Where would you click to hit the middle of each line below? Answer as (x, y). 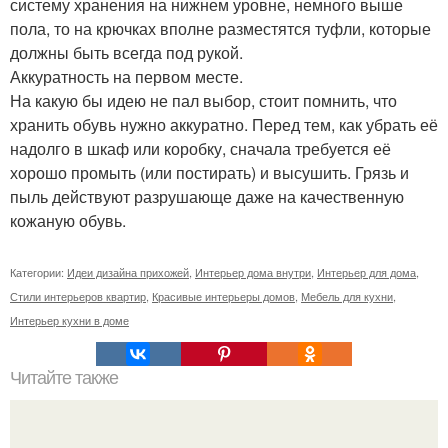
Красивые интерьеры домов (223, 296)
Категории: (38, 272)
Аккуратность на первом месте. (126, 76)
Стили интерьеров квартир (78, 296)
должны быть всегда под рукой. (126, 52)
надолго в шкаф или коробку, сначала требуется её (200, 148)
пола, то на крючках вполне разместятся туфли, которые (220, 28)
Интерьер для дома (366, 272)
